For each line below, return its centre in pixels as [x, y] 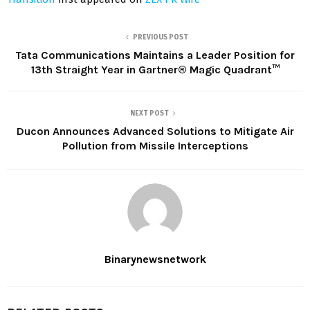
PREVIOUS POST [161, 37]
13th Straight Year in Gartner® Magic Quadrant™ [155, 69]
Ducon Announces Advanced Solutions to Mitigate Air [155, 131]
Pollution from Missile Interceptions [155, 145]
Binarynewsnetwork [155, 259]
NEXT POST [149, 113]
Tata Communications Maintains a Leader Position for [155, 55]
